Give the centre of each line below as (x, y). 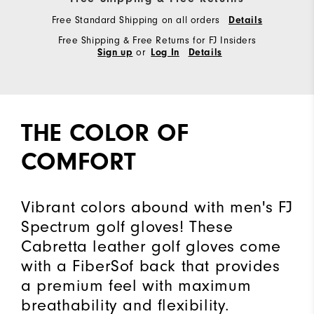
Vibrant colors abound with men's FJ (157, 207)
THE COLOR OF (105, 133)
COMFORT (78, 162)
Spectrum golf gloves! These (127, 227)
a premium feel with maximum (136, 286)
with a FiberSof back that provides (151, 266)
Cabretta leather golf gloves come (151, 246)
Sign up (115, 53)
